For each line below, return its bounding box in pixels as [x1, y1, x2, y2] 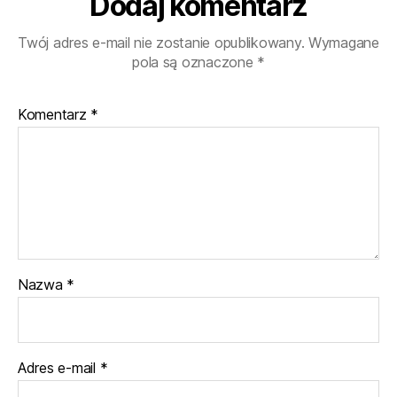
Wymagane [308, 33, 379, 51]
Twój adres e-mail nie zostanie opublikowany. [18, 33, 305, 51]
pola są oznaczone [132, 52, 258, 71]
